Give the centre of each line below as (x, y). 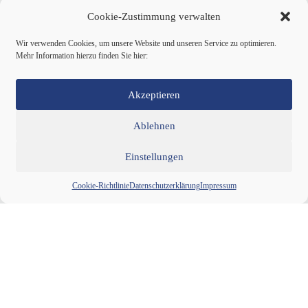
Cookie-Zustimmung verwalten (154, 16)
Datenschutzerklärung (164, 186)
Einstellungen (154, 156)
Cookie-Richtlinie (100, 186)
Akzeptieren (154, 95)
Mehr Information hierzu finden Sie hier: (82, 56)
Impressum (218, 186)
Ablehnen (154, 125)
